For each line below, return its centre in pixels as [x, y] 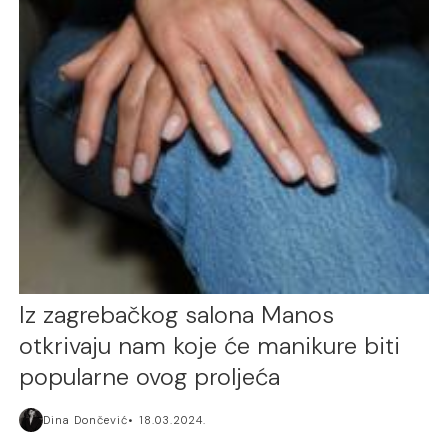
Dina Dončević [86, 419]
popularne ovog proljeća [150, 376]
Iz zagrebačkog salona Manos [177, 314]
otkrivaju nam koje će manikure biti [210, 345]
